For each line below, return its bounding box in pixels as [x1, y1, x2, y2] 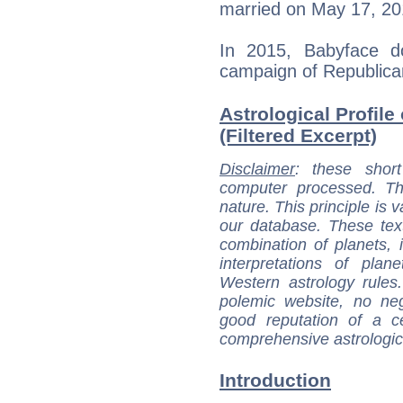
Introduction [219, 370, 331, 391]
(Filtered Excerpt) [219, 125, 377, 147]
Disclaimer [219, 160, 295, 179]
